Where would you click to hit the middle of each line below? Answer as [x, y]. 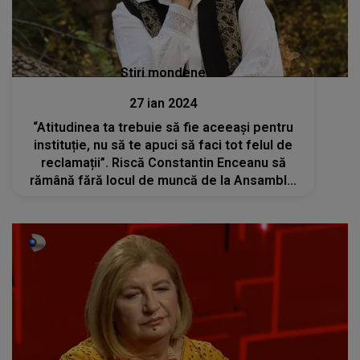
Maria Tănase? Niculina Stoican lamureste [164, 198]
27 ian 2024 [164, 103]
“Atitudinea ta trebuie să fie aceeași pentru [164, 127]
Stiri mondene [164, 72]
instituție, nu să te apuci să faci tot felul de [164, 145]
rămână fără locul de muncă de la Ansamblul [163, 180]
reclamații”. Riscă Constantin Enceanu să [163, 162]
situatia [164, 215]
